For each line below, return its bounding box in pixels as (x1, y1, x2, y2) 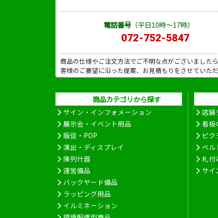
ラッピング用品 (63, 188, 111, 199)
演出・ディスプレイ (63, 142, 125, 152)
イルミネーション (63, 200, 118, 210)
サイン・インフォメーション (63, 107, 152, 117)
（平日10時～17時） (131, 19, 195, 30)
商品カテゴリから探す (92, 93, 161, 104)
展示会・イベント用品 (63, 118, 132, 128)
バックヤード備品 (63, 177, 118, 187)
